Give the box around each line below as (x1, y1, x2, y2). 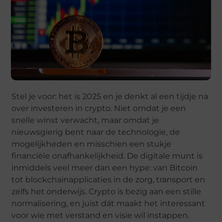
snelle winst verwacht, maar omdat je (11, 115, 160, 125)
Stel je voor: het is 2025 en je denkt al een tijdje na (11, 91, 209, 101)
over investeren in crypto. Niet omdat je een (11, 103, 186, 113)
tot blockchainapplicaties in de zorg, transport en (11, 174, 206, 184)
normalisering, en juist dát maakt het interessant (11, 198, 206, 208)
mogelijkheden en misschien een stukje (11, 139, 172, 149)
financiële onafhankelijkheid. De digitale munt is (11, 151, 203, 161)
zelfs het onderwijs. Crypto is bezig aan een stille (11, 186, 202, 196)
